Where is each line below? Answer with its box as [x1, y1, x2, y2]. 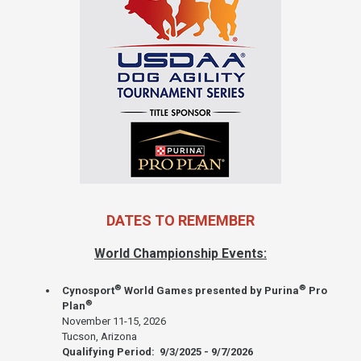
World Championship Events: [94, 246, 267, 262]
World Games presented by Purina [122, 284, 299, 297]
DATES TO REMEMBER [106, 212, 255, 230]
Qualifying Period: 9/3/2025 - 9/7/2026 [62, 346, 253, 359]
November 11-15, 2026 [62, 315, 166, 328]
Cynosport [62, 284, 114, 297]
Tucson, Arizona [62, 330, 137, 343]
